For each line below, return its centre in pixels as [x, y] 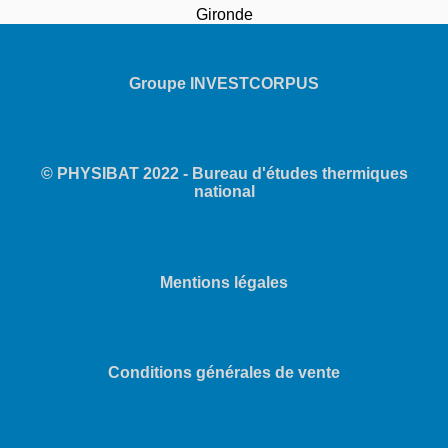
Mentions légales [224, 282]
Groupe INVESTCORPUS [224, 83]
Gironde [224, 14]
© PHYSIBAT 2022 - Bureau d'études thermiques [224, 174]
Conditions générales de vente [224, 373]
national [224, 192]
